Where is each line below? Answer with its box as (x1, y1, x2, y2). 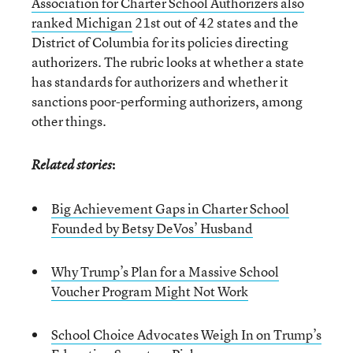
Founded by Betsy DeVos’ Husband (51, 219, 253, 237)
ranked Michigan (32, 13, 132, 32)
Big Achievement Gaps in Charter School (51, 199, 289, 217)
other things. (32, 112, 106, 130)
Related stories (32, 156, 112, 173)
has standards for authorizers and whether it (32, 72, 288, 91)
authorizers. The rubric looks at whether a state (32, 53, 304, 71)
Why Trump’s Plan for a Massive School (51, 262, 279, 281)
